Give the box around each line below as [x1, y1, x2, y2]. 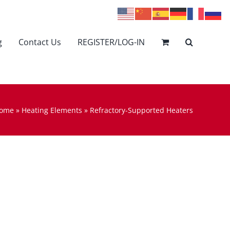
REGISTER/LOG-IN [78, 36, 145, 48]
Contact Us [18, 36, 61, 48]
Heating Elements [22, 105, 82, 115]
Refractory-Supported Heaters [90, 105, 193, 115]
